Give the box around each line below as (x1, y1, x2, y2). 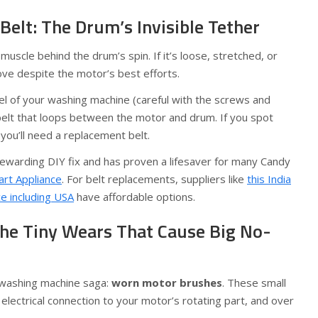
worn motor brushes (111, 275, 222, 290)
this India (247, 172, 291, 186)
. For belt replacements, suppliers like (62, 172, 247, 186)
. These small (222, 275, 286, 290)
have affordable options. (74, 190, 195, 204)
